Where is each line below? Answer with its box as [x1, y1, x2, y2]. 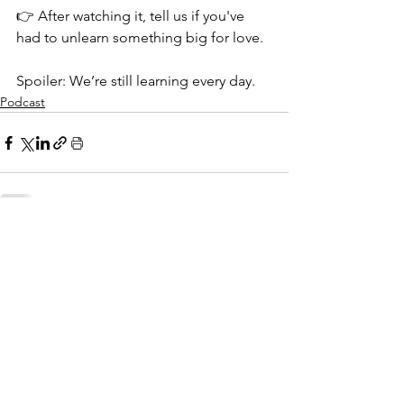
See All [249, 236, 289, 252]
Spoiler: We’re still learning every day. [16, 72, 259, 89]
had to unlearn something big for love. [16, 29, 263, 46]
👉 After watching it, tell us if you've [16, 7, 248, 24]
